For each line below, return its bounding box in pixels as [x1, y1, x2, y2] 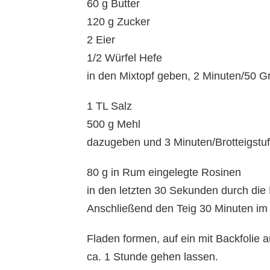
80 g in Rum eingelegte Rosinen [87, 166, 241, 179]
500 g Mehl [87, 118, 140, 131]
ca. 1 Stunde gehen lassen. [87, 251, 218, 263]
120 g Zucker [87, 16, 150, 28]
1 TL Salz [87, 100, 132, 113]
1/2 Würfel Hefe [87, 52, 162, 64]
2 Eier [87, 34, 115, 46]
